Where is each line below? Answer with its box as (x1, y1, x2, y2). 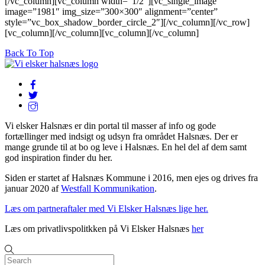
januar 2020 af (5, 183, 61, 193)
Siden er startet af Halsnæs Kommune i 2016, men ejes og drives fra (5, 172, 258, 183)
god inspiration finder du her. (5, 152, 112, 163)
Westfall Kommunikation (61, 183, 154, 193)
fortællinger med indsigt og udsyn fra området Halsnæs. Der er (5, 131, 238, 141)
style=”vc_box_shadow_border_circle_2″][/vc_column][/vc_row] (5, 17, 250, 27)
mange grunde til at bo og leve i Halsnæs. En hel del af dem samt (5, 141, 247, 152)
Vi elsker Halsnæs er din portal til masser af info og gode (5, 120, 216, 131)
